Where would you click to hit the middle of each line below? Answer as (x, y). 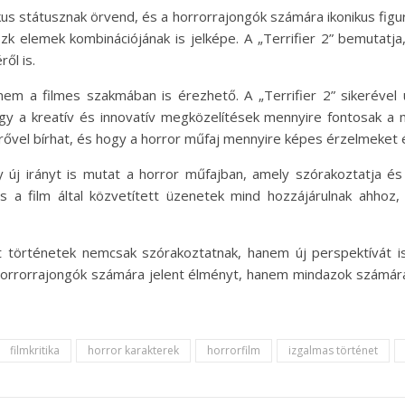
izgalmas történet (333, 350)
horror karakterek (133, 350)
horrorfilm (234, 350)
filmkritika (35, 350)
